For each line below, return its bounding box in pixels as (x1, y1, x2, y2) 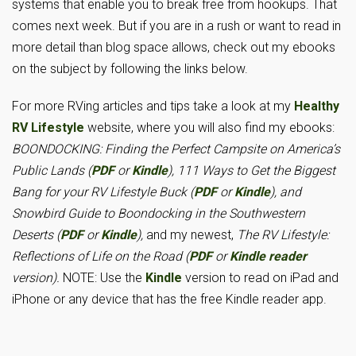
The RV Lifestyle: (234, 227, 329, 242)
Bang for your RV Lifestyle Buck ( (12, 184, 194, 199)
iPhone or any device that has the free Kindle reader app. (12, 292, 327, 307)
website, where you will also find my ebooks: (84, 120, 335, 135)
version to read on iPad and (182, 270, 339, 285)
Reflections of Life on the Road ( (12, 249, 189, 264)
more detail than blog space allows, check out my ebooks (12, 40, 335, 55)
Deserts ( (12, 227, 60, 242)
